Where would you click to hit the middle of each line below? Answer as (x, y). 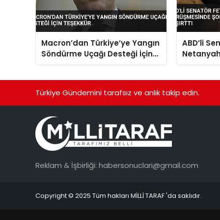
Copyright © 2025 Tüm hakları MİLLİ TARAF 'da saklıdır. (119, 196)
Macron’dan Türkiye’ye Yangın (101, 43)
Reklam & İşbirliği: (67, 165)
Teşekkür (59, 64)
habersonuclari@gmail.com (149, 165)
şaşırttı (196, 75)
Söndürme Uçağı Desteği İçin (97, 54)
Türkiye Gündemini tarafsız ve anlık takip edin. (117, 92)
